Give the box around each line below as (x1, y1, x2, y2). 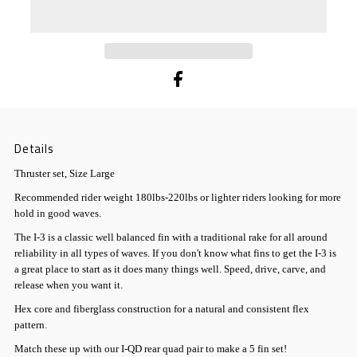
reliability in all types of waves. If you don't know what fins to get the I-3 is (14, 247, 337, 259)
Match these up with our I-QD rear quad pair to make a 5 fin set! (14, 343, 288, 355)
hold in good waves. (14, 207, 102, 219)
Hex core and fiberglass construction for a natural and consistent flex (14, 303, 310, 315)
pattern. (14, 319, 48, 331)
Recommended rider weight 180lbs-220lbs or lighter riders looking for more (14, 191, 342, 203)
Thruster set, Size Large (14, 167, 116, 179)
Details (14, 139, 54, 158)
